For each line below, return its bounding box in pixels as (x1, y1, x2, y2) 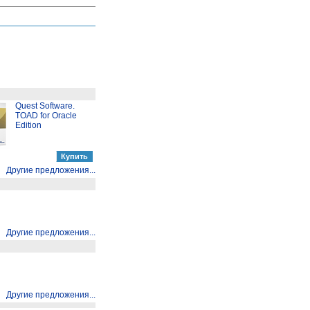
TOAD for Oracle (15, 111, 77, 120)
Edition (15, 120, 42, 130)
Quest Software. (15, 101, 75, 111)
